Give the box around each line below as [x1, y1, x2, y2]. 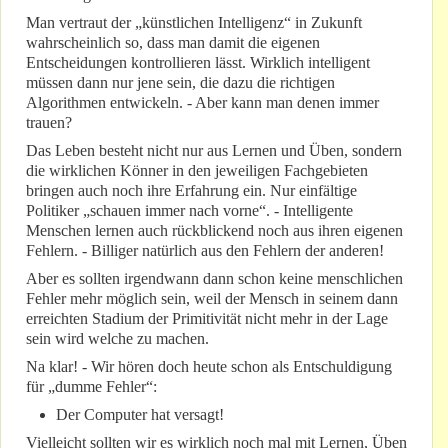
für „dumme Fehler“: [26, 378, 157, 396]
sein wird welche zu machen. [26, 330, 209, 348]
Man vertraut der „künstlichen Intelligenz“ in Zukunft [26, 14, 362, 32]
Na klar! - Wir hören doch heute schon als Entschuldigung [26, 358, 392, 376]
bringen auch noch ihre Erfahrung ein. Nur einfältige [26, 182, 357, 200]
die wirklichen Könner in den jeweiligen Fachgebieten [26, 162, 368, 180]
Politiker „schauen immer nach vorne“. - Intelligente [26, 202, 353, 220]
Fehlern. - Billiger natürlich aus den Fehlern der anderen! [26, 242, 384, 260]
